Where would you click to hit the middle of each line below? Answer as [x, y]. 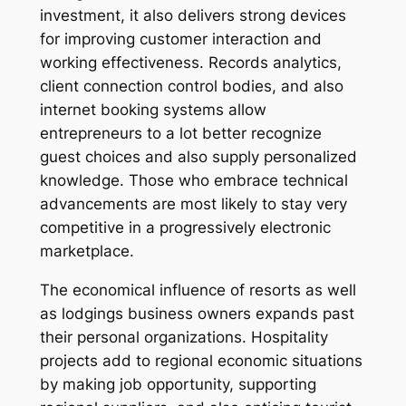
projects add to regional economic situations [201, 360]
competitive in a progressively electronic [185, 228]
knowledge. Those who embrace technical [193, 181]
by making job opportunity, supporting [178, 384]
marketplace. [87, 251]
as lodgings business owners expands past [197, 313]
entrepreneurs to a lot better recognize [180, 134]
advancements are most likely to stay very [193, 204]
